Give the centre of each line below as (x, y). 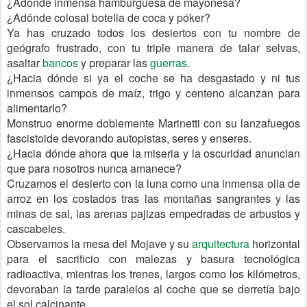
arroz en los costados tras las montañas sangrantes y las (153, 198)
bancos (60, 63)
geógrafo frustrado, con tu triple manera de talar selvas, (153, 48)
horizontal (274, 244)
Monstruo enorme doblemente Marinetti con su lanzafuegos (153, 123)
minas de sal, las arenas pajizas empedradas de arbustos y (153, 213)
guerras (169, 63)
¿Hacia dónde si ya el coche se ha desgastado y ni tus (153, 78)
